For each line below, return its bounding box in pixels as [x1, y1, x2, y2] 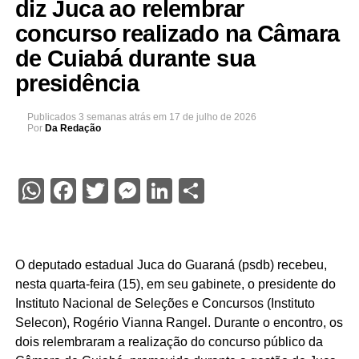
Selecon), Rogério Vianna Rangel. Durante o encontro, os [14, 316, 343, 329]
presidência [14, 71, 139, 96]
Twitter [107, 175, 187, 206]
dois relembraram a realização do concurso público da [14, 335, 323, 349]
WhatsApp [43, 175, 159, 206]
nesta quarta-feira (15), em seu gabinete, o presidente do [14, 277, 336, 291]
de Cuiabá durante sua [14, 46, 256, 71]
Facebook [75, 175, 183, 206]
